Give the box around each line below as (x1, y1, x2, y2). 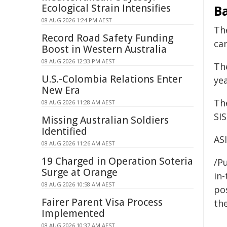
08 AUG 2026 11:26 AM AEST (42, 139, 115, 147)
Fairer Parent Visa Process (42, 196, 163, 209)
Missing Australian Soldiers (42, 113, 169, 127)
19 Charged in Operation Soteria (42, 155, 193, 168)
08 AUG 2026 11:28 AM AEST (42, 98, 115, 106)
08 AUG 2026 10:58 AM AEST (42, 180, 115, 188)
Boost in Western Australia (42, 43, 167, 56)
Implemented (42, 207, 105, 220)
